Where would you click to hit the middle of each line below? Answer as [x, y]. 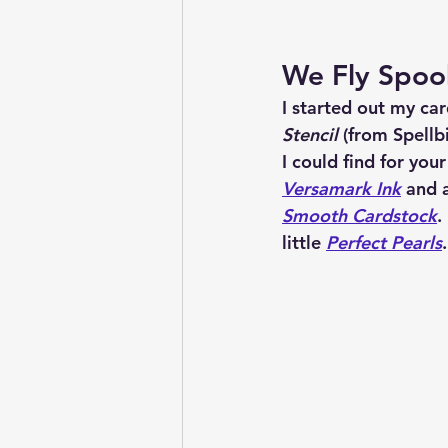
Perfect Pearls [384, 242]
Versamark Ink [341, 188]
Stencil [310, 134]
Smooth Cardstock [359, 215]
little [304, 242]
